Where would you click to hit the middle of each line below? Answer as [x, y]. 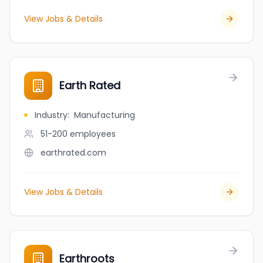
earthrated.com [73, 153]
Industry [51, 115]
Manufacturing [104, 115]
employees [93, 134]
